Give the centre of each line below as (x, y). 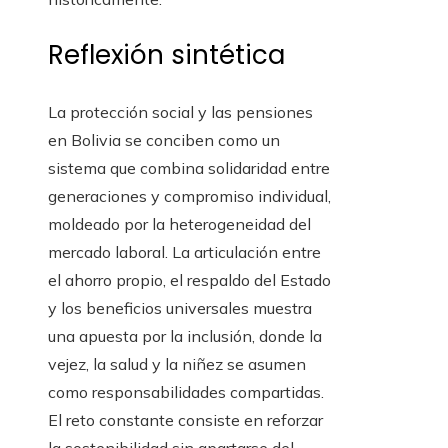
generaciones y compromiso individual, (189, 196)
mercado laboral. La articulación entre (184, 252)
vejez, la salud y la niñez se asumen (177, 364)
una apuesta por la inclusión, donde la (185, 336)
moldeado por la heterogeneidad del (179, 224)
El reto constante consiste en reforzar (185, 420)
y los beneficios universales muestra (180, 308)
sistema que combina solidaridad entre (189, 168)
